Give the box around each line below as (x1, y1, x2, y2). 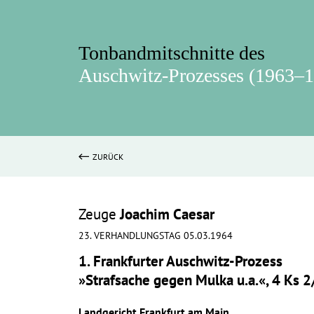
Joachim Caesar (116, 205, 214, 224)
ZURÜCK (93, 151, 123, 162)
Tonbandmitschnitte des (78, 42, 265, 64)
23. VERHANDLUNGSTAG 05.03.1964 (78, 229, 233, 242)
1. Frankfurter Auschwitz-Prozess (78, 252, 282, 271)
